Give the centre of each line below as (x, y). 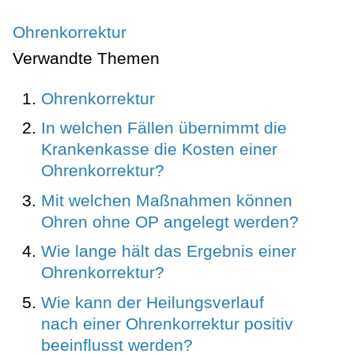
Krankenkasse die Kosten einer (159, 149)
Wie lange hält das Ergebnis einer (169, 251)
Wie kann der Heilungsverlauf (153, 302)
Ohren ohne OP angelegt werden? (170, 221)
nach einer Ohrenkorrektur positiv (167, 323)
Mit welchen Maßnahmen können (167, 200)
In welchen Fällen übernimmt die (164, 128)
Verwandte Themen (86, 58)
